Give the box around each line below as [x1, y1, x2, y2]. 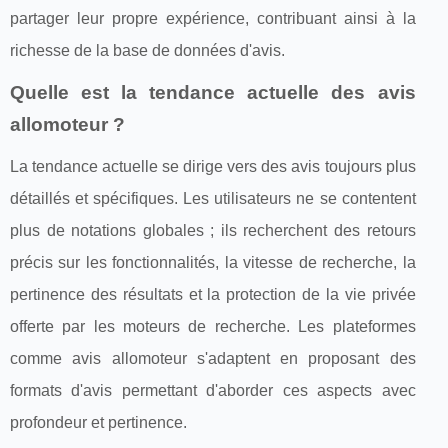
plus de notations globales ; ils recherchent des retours [10, 221, 416, 239]
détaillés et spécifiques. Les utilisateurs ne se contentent [10, 189, 416, 207]
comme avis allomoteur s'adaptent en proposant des [10, 349, 416, 367]
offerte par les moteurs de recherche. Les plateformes [10, 317, 416, 335]
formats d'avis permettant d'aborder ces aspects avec [10, 381, 416, 399]
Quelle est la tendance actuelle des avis [10, 81, 416, 103]
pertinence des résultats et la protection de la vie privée [10, 285, 416, 303]
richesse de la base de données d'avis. [10, 41, 285, 59]
